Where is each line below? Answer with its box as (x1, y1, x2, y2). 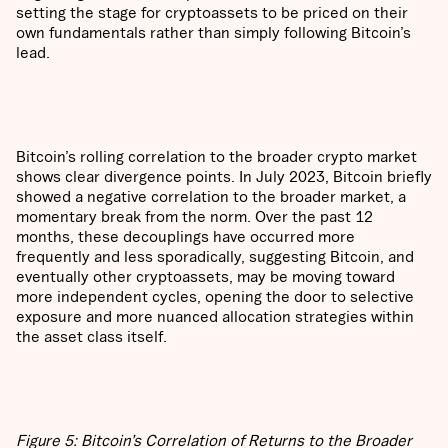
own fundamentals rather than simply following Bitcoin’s (16, 23, 411, 42)
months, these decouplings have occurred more (16, 227, 355, 246)
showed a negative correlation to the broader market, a (16, 187, 406, 206)
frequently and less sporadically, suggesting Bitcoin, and (16, 247, 414, 266)
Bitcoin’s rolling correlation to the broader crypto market (16, 147, 417, 166)
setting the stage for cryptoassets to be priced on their (16, 3, 408, 22)
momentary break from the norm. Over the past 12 (16, 207, 373, 226)
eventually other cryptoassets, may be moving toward (16, 267, 395, 286)
